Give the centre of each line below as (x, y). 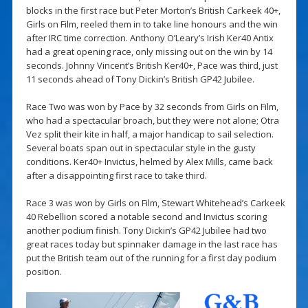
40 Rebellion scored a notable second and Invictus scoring (146, 216)
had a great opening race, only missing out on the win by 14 (149, 51)
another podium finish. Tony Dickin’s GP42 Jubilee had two (146, 230)
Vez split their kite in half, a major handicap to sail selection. (150, 134)
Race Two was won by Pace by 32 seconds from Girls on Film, (152, 106)
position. (44, 271)
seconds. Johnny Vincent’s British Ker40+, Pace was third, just (152, 65)
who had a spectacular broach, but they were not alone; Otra (152, 120)
